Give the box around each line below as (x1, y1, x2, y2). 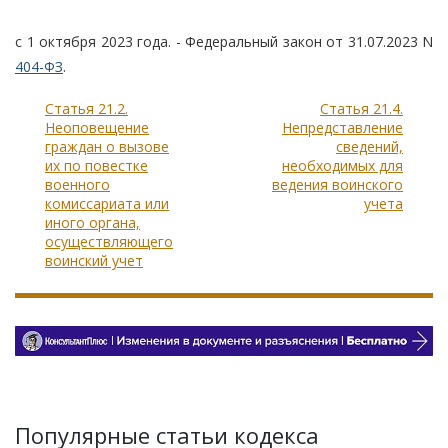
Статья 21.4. (320, 98, 403, 118)
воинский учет (45, 250, 143, 270)
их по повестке (45, 155, 148, 175)
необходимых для (282, 155, 403, 175)
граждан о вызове (45, 136, 169, 156)
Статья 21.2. (45, 98, 128, 118)
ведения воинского (272, 174, 403, 194)
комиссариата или (45, 193, 169, 213)
